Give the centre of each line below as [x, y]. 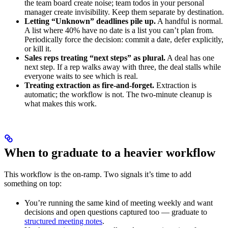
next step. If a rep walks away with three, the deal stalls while [123, 67]
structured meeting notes [63, 221]
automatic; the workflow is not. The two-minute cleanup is [118, 94]
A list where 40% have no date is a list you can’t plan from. [119, 30]
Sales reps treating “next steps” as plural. [95, 58]
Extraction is [175, 85]
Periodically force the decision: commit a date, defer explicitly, [124, 39]
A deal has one [190, 58]
